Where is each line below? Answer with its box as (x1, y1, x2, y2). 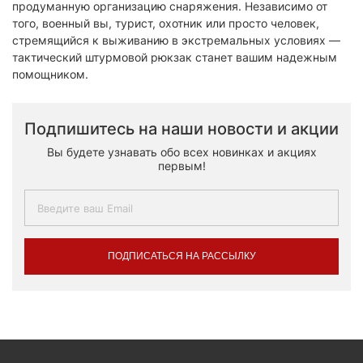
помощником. (12, 67, 88, 82)
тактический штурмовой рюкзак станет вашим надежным (12, 50, 337, 65)
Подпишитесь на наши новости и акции (24, 119, 339, 139)
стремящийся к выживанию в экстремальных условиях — (12, 33, 340, 48)
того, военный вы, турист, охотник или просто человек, (12, 16, 319, 31)
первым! (157, 159, 206, 173)
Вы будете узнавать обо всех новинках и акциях (46, 145, 317, 160)
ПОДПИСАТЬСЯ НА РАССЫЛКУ (107, 250, 256, 263)
